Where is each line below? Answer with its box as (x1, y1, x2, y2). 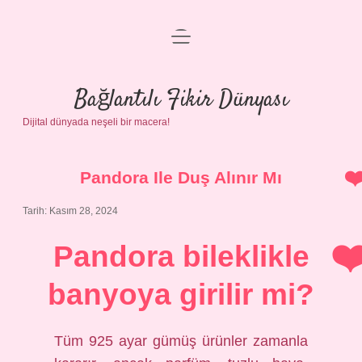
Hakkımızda (145, 156, 217, 170)
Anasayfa (152, 40, 210, 53)
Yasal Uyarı (146, 117, 216, 131)
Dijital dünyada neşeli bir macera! (23, 116, 170, 128)
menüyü (170, 28, 217, 42)
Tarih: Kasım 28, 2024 (23, 205, 118, 217)
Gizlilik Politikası (132, 78, 230, 92)
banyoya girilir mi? (48, 278, 314, 311)
